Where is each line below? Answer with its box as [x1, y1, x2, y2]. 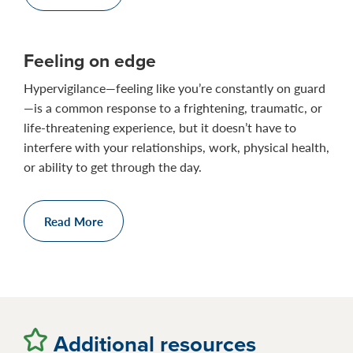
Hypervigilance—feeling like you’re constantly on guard [24, 79, 325, 97]
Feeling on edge [24, 47, 156, 73]
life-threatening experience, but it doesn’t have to [24, 118, 296, 136]
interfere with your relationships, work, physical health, [24, 138, 329, 156]
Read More [44, 213, 103, 229]
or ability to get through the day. [24, 158, 202, 176]
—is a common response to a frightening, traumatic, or [24, 98, 322, 117]
